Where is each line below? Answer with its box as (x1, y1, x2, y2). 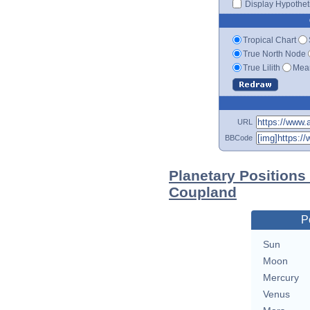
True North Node (243, 48, 306, 59)
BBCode (225, 133, 253, 142)
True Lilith (243, 62, 280, 73)
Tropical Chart (243, 35, 296, 45)
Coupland (169, 183, 237, 200)
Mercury (262, 272, 299, 284)
